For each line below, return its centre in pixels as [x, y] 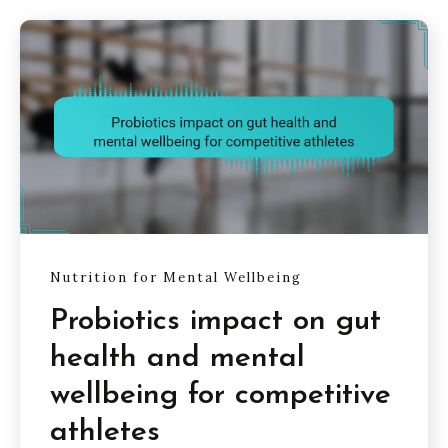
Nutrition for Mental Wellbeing [176, 278]
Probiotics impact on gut [215, 321]
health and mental [177, 358]
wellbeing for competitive [220, 395]
